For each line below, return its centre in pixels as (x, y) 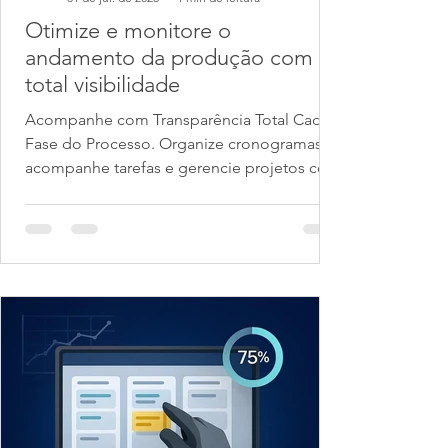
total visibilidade (102, 84)
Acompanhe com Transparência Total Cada (177, 119)
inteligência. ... (122, 191)
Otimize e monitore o (128, 30)
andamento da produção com (169, 57)
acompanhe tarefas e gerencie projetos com (183, 167)
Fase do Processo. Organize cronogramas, (175, 143)
